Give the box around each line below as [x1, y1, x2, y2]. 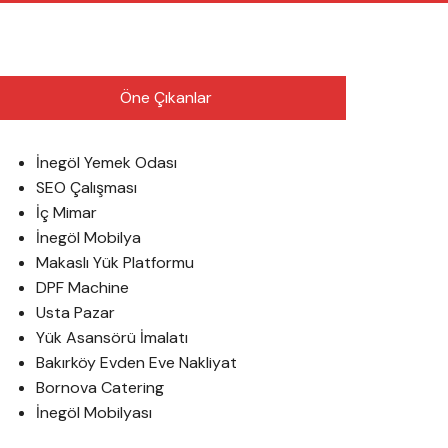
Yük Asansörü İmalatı [36, 327, 188, 348]
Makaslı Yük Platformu [36, 252, 194, 273]
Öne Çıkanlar [120, 87, 212, 108]
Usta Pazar [36, 302, 115, 323]
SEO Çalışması [36, 177, 137, 198]
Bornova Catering [36, 377, 164, 398]
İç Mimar [36, 202, 97, 223]
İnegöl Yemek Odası [36, 152, 177, 173]
